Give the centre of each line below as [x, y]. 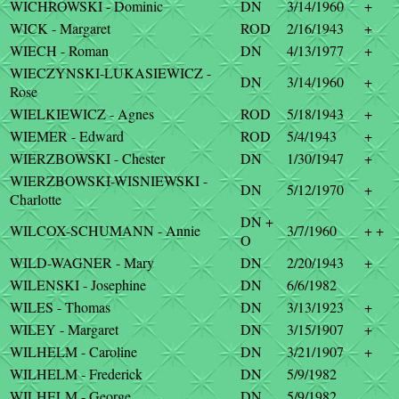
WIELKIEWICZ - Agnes [82, 114]
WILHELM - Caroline [73, 351]
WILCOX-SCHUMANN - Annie [105, 230]
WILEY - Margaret [64, 329]
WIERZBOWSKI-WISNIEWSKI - [109, 180]
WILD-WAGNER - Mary [82, 262]
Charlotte [36, 199]
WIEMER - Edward [67, 136]
